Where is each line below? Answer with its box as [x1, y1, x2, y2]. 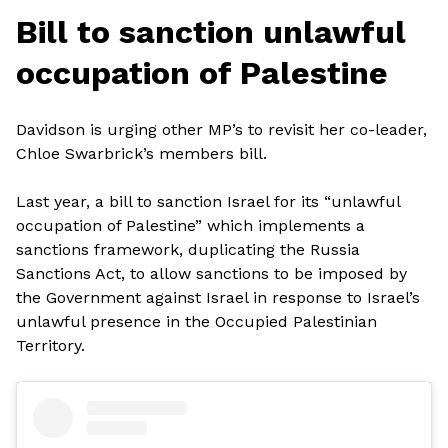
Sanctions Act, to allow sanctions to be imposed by [16, 264, 407, 284]
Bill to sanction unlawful [16, 13, 406, 52]
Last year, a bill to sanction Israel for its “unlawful [16, 192, 400, 212]
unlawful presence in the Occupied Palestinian [16, 312, 377, 332]
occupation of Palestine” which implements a [16, 216, 365, 236]
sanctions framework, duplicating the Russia [16, 240, 360, 260]
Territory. [16, 336, 85, 356]
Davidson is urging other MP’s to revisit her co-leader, [16, 120, 427, 140]
